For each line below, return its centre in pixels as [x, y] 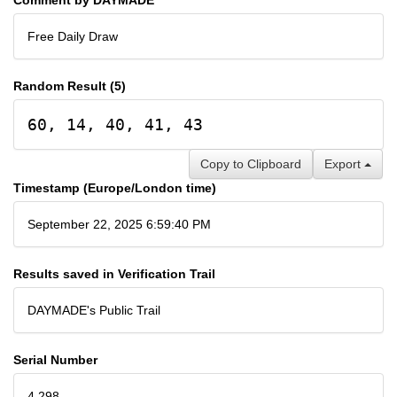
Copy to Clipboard [251, 163]
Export [344, 163]
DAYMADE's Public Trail [94, 310]
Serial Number [55, 359]
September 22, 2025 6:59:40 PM [119, 224]
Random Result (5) [70, 86]
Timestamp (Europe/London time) [115, 187]
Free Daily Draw [73, 36]
